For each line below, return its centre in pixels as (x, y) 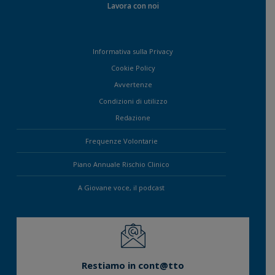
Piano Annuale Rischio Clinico (122, 164)
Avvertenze (133, 84)
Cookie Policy (133, 68)
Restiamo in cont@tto (133, 265)
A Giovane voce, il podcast (122, 187)
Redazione (133, 117)
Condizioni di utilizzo (133, 101)
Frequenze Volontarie (121, 141)
